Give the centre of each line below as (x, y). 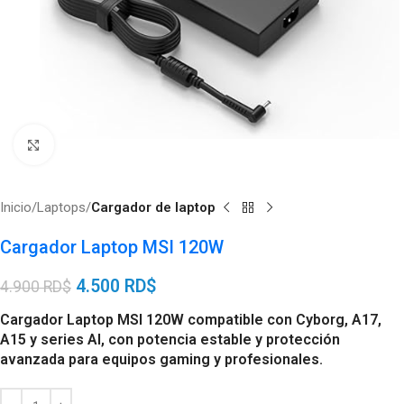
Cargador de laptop (153, 207)
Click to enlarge (99, 145)
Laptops (61, 207)
